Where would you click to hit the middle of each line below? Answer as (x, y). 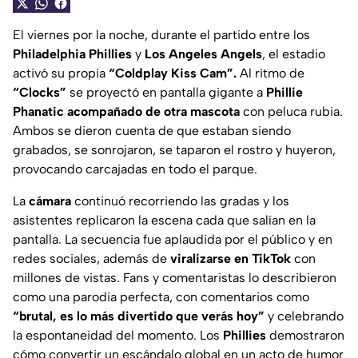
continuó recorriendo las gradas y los (180, 201)
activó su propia (61, 74)
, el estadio (294, 54)
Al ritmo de (270, 74)
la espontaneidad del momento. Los (118, 336)
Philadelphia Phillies (72, 54)
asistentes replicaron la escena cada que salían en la (164, 221)
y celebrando (304, 316)
